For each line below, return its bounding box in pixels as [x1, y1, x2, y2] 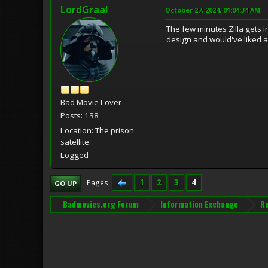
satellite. [60, 136, 91, 147]
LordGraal [60, 2, 108, 16]
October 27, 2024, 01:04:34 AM [165, 5, 260, 14]
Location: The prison [60, 124, 134, 136]
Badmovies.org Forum [62, 198, 139, 211]
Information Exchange [160, 198, 239, 211]
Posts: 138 [60, 109, 99, 121]
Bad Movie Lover [60, 96, 121, 108]
